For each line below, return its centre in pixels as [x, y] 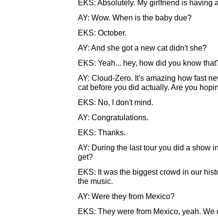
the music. [95, 181]
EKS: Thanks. [102, 132]
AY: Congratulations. [113, 117]
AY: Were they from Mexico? [126, 196]
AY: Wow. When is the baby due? [135, 18]
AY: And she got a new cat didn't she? [142, 48]
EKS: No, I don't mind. [116, 102]
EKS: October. [102, 33]
